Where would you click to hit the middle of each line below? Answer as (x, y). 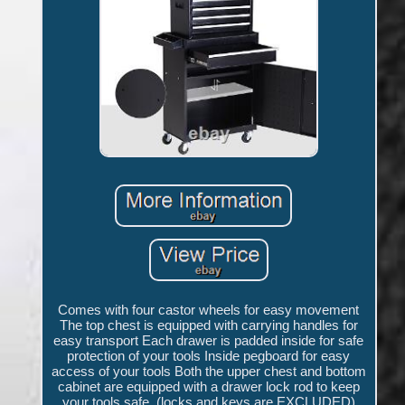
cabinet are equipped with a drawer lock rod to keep (208, 387)
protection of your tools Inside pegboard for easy (209, 356)
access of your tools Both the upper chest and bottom (208, 372)
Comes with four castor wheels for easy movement (209, 310)
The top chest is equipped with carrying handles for (208, 325)
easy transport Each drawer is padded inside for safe (209, 341)
